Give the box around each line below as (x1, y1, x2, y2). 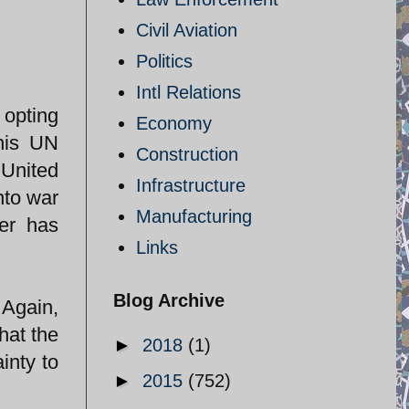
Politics (136, 51, 193, 71)
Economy (136, 113, 212, 133)
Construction (136, 144, 238, 164)
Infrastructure (136, 175, 246, 195)
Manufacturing (136, 206, 252, 226)
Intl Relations (136, 82, 241, 102)
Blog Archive (113, 290, 225, 310)
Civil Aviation (136, 20, 237, 40)
